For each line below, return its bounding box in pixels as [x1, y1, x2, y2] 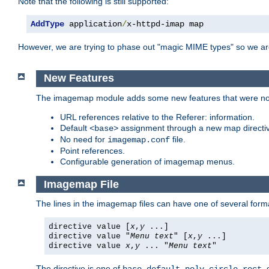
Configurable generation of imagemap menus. [60, 156, 235, 166]
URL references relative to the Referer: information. [60, 112, 255, 122]
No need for [60, 134, 107, 144]
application [64, 19, 122, 29]
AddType [31, 19, 64, 29]
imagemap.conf [107, 134, 170, 145]
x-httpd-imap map [127, 19, 204, 29]
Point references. [60, 145, 125, 156]
